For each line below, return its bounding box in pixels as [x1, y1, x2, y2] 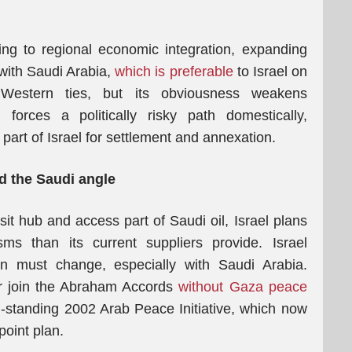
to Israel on [233, 64, 307, 80]
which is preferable [115, 64, 233, 80]
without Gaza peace [178, 279, 307, 295]
